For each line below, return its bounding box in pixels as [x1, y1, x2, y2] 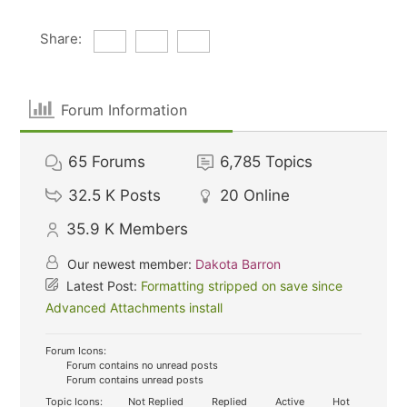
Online [243, 186, 291, 204]
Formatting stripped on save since [141, 278, 343, 293]
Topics [265, 153, 313, 171]
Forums [92, 153, 146, 171]
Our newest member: [64, 256, 196, 272]
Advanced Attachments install [45, 300, 223, 315]
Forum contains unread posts [64, 373, 204, 386]
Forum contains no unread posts [64, 359, 219, 372]
